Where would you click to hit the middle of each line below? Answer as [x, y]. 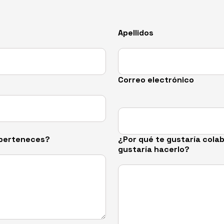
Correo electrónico [156, 79]
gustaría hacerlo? [154, 149]
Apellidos [136, 32]
